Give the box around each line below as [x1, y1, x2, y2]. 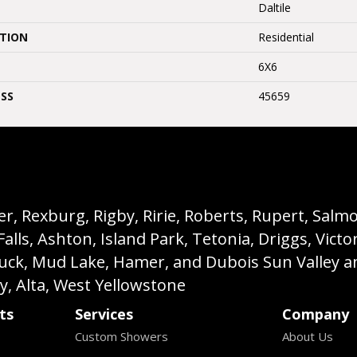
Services [74, 304, 133, 324]
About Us [282, 328, 334, 344]
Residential [258, 29, 314, 45]
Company [282, 304, 350, 324]
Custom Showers [74, 328, 168, 344]
